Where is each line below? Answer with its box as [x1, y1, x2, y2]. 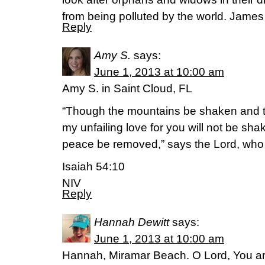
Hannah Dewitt [94, 216, 169, 228]
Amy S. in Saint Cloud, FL [62, 82, 192, 95]
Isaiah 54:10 [62, 160, 125, 173]
